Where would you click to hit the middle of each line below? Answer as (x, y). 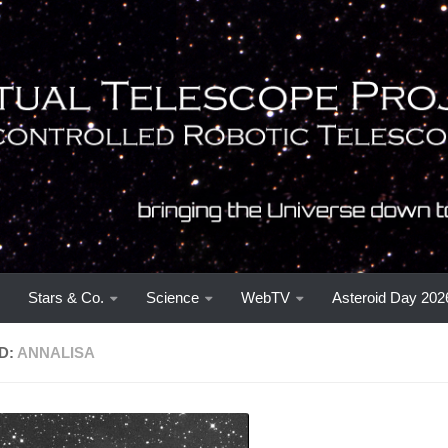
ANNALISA (56, 352)
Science (172, 297)
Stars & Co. (66, 297)
